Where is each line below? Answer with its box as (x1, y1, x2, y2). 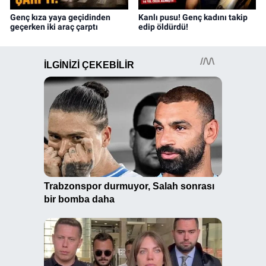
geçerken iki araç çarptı (10, 21, 98, 31)
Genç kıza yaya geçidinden (10, 12, 110, 22)
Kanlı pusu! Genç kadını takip (138, 12, 248, 22)
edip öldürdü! (138, 21, 188, 31)
